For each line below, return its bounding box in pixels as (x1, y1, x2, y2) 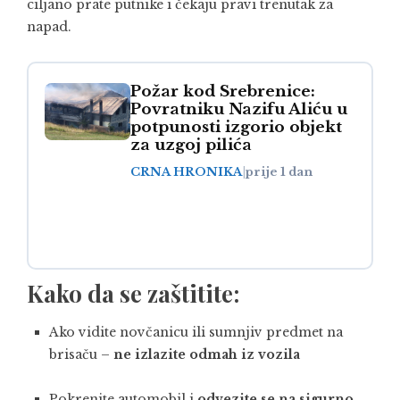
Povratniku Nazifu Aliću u (130, 99, 347, 119)
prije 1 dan (246, 163, 312, 179)
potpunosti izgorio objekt (130, 117, 342, 137)
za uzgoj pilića (130, 135, 252, 154)
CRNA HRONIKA (130, 163, 243, 179)
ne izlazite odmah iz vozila (113, 346, 300, 362)
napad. (27, 18, 71, 35)
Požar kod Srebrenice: (130, 81, 315, 101)
